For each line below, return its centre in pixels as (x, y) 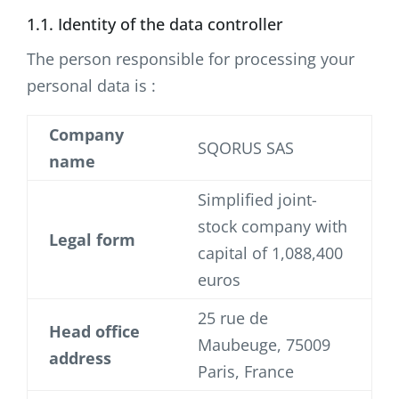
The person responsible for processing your (191, 58)
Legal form (92, 239)
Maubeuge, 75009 (264, 344)
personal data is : (91, 85)
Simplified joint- (257, 199)
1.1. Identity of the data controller (155, 24)
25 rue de (233, 318)
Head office (94, 331)
